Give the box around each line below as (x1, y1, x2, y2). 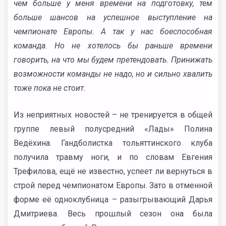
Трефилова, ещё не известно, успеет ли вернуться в (14, 166, 212, 176)
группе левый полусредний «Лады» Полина (14, 124, 212, 134)
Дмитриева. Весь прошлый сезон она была (14, 209, 212, 218)
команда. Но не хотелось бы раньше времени (14, 41, 212, 50)
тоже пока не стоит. (14, 83, 86, 93)
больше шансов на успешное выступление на (14, 13, 212, 22)
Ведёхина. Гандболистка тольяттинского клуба (14, 138, 212, 148)
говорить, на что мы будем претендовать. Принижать (14, 55, 212, 65)
